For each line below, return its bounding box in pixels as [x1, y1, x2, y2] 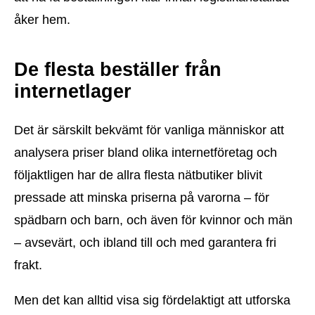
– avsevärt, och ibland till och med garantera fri [14, 235, 276, 250]
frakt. [14, 257, 42, 272]
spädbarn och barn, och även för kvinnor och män [14, 212, 292, 227]
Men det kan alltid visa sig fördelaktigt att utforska [14, 292, 290, 307]
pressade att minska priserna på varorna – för [14, 190, 269, 205]
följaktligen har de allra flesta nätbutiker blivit [14, 167, 262, 182]
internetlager [14, 81, 131, 103]
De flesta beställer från [14, 59, 221, 81]
